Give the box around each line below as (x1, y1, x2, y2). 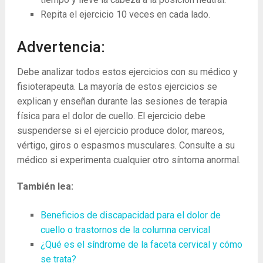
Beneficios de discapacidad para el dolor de (40, 210, 221, 221)
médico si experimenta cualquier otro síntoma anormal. (16, 154, 241, 166)
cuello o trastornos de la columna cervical (40, 224, 210, 236)
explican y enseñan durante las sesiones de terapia (16, 96, 227, 107)
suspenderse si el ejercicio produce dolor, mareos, (16, 125, 224, 137)
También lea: (16, 181, 73, 193)
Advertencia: (16, 38, 105, 56)
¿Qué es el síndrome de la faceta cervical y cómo (40, 239, 242, 251)
